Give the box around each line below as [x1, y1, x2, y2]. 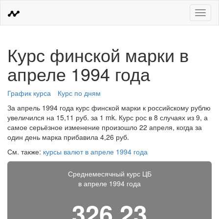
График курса [7, 88, 51, 98]
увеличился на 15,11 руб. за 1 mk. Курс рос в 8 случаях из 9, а [7, 112, 208, 122]
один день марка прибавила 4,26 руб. [7, 132, 129, 142]
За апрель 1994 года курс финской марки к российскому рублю [7, 103, 211, 112]
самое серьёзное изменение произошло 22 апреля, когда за [7, 122, 202, 132]
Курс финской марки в [7, 42, 189, 67]
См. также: [7, 147, 43, 156]
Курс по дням [58, 88, 101, 98]
